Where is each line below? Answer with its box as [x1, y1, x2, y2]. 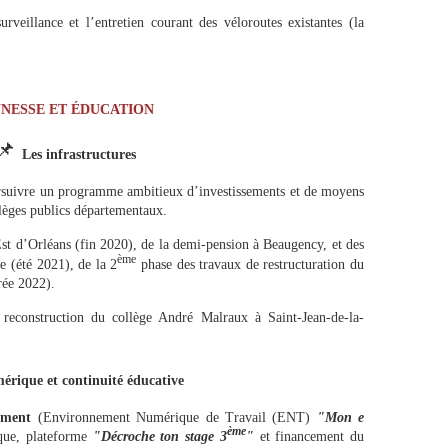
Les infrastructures [22, 147, 136, 162]
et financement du [259, 429, 364, 445]
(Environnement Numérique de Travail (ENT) [37, 409, 317, 425]
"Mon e [316, 409, 365, 425]
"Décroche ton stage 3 [92, 429, 227, 445]
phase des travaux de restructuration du [136, 256, 365, 272]
